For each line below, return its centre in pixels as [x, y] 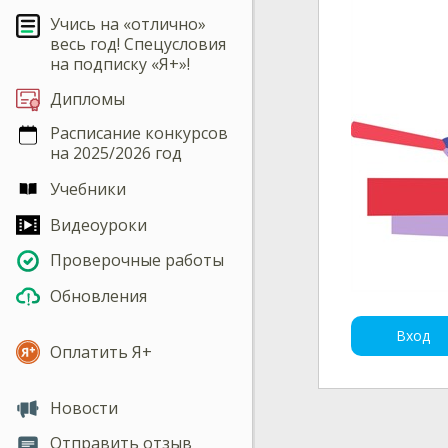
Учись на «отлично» [128, 23]
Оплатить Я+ [101, 351]
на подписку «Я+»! [120, 63]
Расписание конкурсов [139, 133]
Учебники [88, 189]
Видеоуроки [98, 224]
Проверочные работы [137, 260]
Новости [84, 407]
